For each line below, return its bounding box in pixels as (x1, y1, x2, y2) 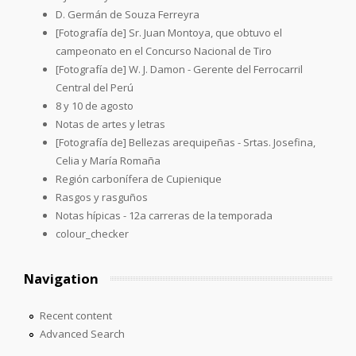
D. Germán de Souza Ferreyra (56, 6, 199, 21)
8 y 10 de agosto (56, 98, 133, 113)
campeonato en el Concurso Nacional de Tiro (56, 43, 272, 58)
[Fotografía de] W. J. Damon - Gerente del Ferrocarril (56, 61, 303, 76)
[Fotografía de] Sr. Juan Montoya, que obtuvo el (56, 25, 282, 40)
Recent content (39, 308, 112, 323)
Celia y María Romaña (56, 153, 161, 168)
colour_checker (56, 226, 129, 241)
